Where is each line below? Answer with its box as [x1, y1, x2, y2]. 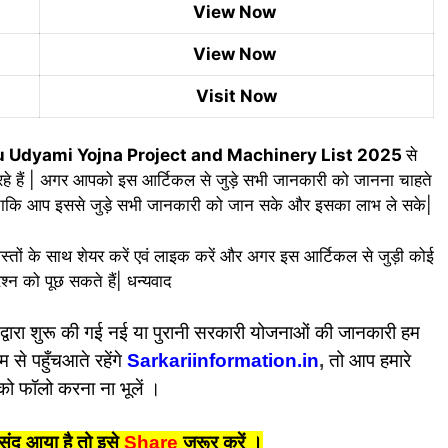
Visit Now [196, 85, 277, 106]
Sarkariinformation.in [121, 350, 319, 372]
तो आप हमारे [328, 350, 411, 372]
